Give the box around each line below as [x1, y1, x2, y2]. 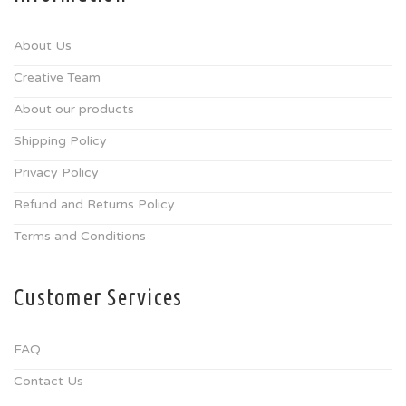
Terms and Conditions [14, 228, 146, 244]
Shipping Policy [14, 133, 107, 149]
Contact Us [14, 373, 83, 389]
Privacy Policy [14, 165, 99, 180]
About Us [14, 38, 72, 53]
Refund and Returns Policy [14, 197, 175, 212]
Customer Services [14, 285, 183, 310]
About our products [14, 101, 134, 117]
